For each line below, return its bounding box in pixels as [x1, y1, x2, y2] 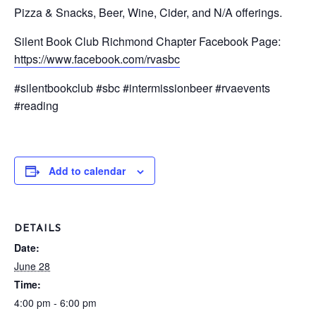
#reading [14, 97, 59, 114]
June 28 [14, 259, 50, 273]
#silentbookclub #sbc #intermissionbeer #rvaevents [14, 80, 270, 96]
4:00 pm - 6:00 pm [14, 296, 97, 310]
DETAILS [14, 224, 61, 234]
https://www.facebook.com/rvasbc [14, 51, 180, 67]
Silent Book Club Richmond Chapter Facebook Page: [14, 33, 281, 49]
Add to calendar [49, 164, 126, 178]
